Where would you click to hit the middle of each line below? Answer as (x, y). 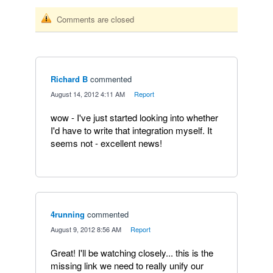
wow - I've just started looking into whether (134, 117)
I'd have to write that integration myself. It (131, 130)
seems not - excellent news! (106, 143)
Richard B (69, 79)
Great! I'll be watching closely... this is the (132, 253)
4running (68, 214)
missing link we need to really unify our (127, 265)
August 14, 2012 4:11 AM (88, 94)
